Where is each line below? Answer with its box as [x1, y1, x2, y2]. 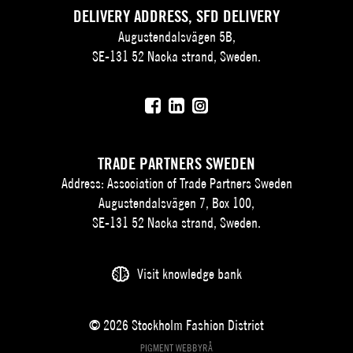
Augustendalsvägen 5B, [117, 28, 236, 45]
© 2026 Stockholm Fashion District [89, 317, 264, 334]
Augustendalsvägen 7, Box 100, [98, 195, 255, 212]
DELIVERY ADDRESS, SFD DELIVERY [73, 6, 280, 27]
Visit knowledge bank [136, 266, 242, 283]
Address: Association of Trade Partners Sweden [61, 175, 292, 192]
